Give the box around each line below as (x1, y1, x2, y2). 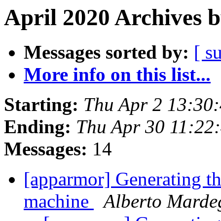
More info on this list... (24, 64, 211, 85)
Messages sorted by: (24, 41, 189, 63)
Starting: (4, 94, 78, 115)
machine (24, 190, 94, 212)
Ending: (4, 116, 71, 138)
